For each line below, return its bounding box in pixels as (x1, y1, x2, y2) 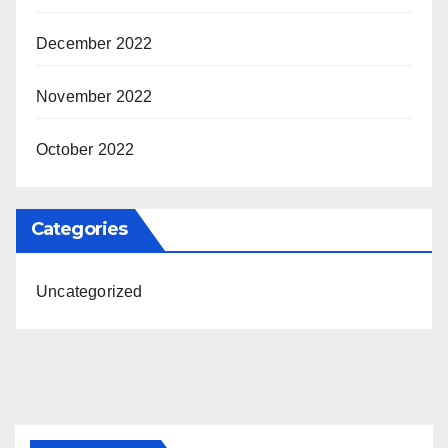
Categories (31, 218, 127, 240)
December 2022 (36, 35, 153, 52)
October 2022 (36, 141, 135, 158)
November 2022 (36, 88, 153, 105)
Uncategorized (36, 283, 143, 300)
